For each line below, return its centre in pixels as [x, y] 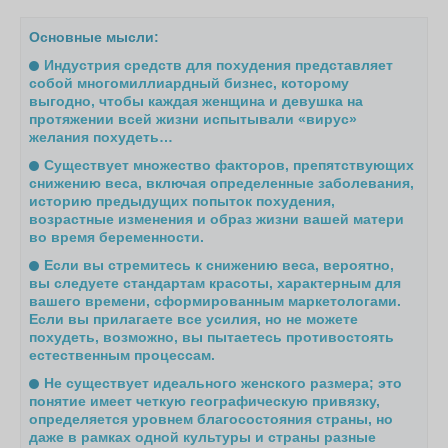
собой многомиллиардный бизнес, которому [189, 82]
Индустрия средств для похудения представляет [219, 64]
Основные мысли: [94, 36]
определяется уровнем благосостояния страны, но [211, 418]
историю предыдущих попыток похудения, [182, 200]
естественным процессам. [122, 354]
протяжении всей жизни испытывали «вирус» [193, 118]
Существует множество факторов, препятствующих [229, 164]
